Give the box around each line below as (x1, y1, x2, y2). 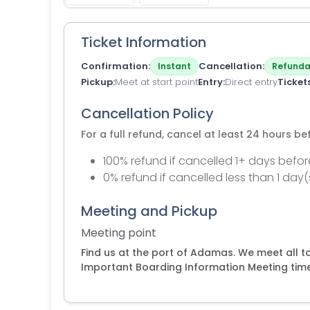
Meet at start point (115, 75, 198, 89)
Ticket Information (81, 33, 206, 52)
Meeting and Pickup (81, 201, 217, 221)
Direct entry (225, 75, 277, 89)
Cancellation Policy (81, 104, 214, 123)
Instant (158, 60, 191, 72)
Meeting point (81, 225, 156, 241)
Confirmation (81, 60, 148, 73)
